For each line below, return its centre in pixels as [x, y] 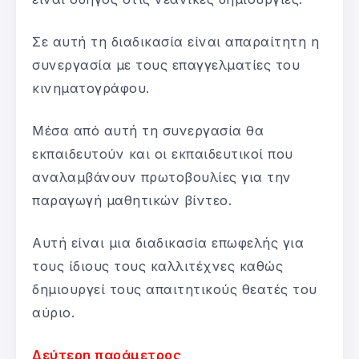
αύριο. [53, 312]
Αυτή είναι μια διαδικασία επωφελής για [168, 242]
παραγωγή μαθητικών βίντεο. [132, 200]
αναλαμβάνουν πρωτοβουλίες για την [162, 177]
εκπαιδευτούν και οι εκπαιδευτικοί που [163, 153]
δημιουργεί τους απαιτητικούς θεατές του [175, 289]
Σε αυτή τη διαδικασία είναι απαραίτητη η [175, 41]
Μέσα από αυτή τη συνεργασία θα [148, 130]
